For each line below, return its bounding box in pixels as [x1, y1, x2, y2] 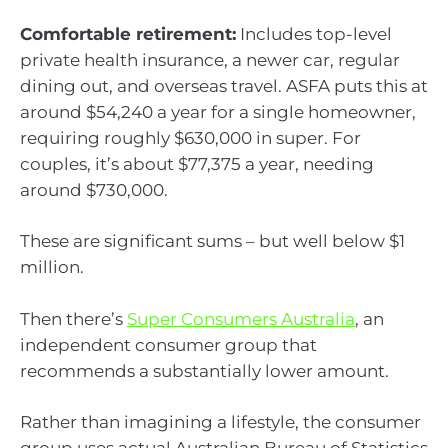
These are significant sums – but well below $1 [20, 231, 405, 252]
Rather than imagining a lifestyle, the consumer [20, 412, 421, 433]
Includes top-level [236, 23, 392, 44]
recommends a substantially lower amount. [20, 360, 389, 381]
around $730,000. [20, 179, 168, 200]
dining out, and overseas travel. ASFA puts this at [20, 75, 428, 96]
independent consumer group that [20, 334, 317, 355]
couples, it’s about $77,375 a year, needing [20, 153, 374, 174]
